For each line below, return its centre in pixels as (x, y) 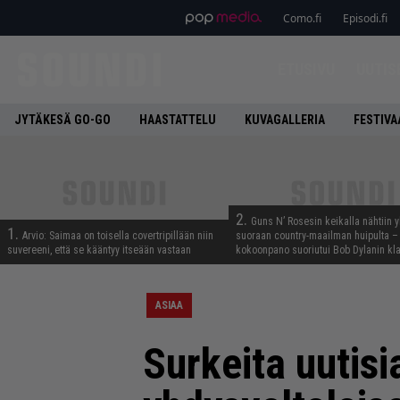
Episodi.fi (365, 18)
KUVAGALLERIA (285, 120)
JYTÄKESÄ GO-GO (62, 120)
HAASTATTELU (178, 120)
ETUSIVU (306, 69)
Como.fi (302, 18)
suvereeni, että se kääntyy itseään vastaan (99, 250)
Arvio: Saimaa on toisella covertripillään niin (118, 236)
